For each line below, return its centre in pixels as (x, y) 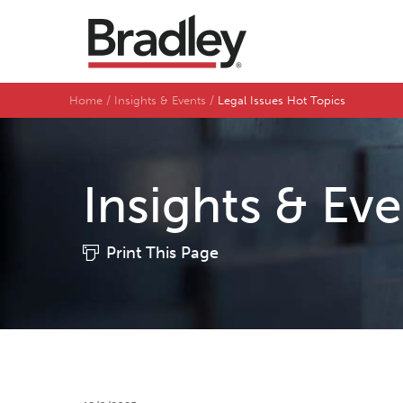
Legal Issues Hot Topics (283, 100)
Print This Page (162, 253)
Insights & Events (160, 100)
